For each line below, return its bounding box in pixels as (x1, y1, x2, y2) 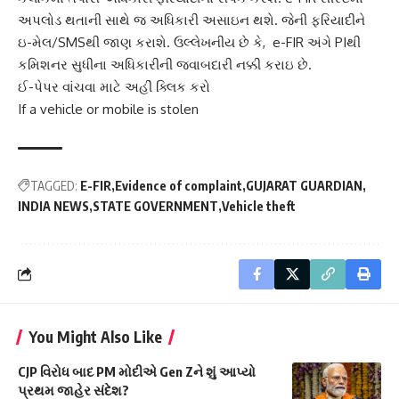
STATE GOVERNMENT (93, 198, 218, 214)
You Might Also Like (28, 326, 162, 346)
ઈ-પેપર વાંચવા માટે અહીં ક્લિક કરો (18, 77, 210, 95)
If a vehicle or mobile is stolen (18, 100, 199, 118)
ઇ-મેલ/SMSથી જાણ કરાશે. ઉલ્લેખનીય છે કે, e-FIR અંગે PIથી (18, 33, 361, 51)
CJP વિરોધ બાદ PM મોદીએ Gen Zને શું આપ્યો (18, 362, 256, 379)
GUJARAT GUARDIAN (246, 177, 362, 193)
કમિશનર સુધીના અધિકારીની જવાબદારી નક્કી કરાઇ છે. (18, 55, 312, 73)
